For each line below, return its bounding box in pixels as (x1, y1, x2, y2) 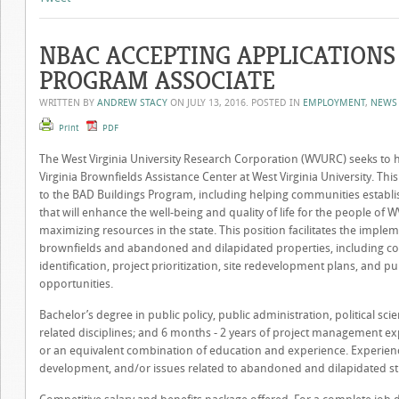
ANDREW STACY (97, 97, 167, 109)
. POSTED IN (246, 97, 303, 109)
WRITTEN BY (39, 97, 97, 109)
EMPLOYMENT (303, 97, 365, 109)
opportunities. (39, 277, 113, 290)
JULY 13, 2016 (187, 97, 246, 109)
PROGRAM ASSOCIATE (39, 65, 275, 96)
